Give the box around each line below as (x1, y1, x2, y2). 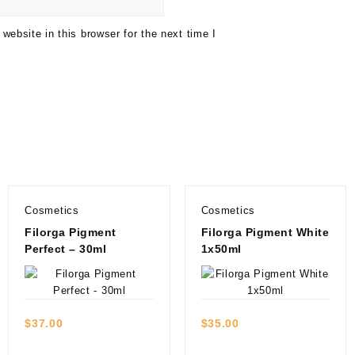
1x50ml (200, 242, 242, 255)
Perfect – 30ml (25, 242, 107, 255)
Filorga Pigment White (200, 226, 330, 239)
